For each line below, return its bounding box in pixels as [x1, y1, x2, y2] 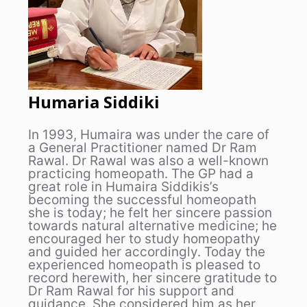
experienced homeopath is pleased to [28, 257, 260, 273]
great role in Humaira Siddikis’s [28, 179, 219, 195]
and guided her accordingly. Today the [28, 244, 265, 260]
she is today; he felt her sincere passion [28, 205, 272, 221]
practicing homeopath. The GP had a [28, 166, 254, 182]
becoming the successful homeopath [28, 192, 256, 208]
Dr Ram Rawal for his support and [28, 283, 234, 299]
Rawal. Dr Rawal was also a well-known [28, 153, 269, 169]
